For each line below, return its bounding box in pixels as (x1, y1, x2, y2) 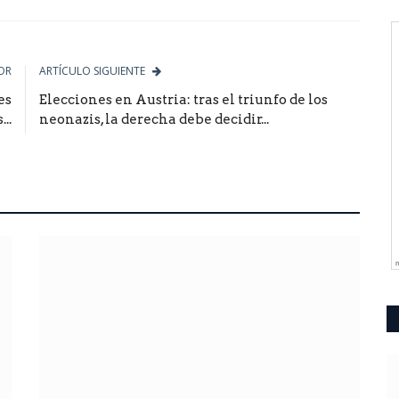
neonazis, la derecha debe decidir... (39, 110, 269, 127)
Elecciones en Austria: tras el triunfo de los (39, 91, 328, 108)
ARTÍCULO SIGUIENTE (39, 62, 145, 78)
